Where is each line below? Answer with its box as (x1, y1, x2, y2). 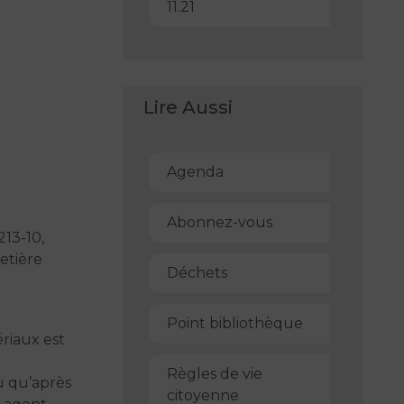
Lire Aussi (142, 96, 233, 118)
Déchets (166, 263, 227, 281)
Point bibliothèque (166, 314, 303, 332)
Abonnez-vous (166, 213, 272, 231)
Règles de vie (166, 364, 262, 382)
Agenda (166, 162, 224, 180)
